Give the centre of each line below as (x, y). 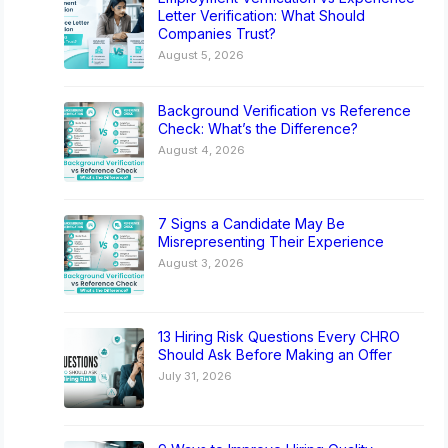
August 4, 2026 (202, 150)
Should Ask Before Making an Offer (275, 355)
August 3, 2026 (201, 263)
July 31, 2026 (195, 376)
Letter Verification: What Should (262, 16)
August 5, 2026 (201, 55)
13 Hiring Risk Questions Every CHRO (279, 337)
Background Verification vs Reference (285, 111)
